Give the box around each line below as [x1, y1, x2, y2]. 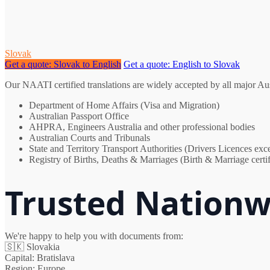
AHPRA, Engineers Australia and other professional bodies [29, 122, 255, 133]
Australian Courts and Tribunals [29, 133, 150, 143]
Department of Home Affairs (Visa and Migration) [29, 100, 219, 111]
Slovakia [27, 241, 60, 252]
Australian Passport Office [29, 111, 129, 122]
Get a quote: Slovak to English [5, 59, 121, 70]
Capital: [5, 252, 34, 263]
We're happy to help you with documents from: [5, 230, 183, 241]
